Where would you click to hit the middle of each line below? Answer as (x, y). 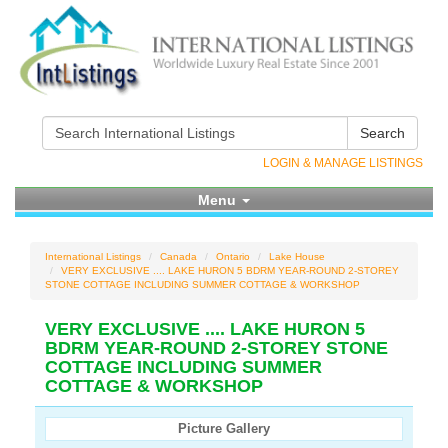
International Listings (93, 256)
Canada (178, 256)
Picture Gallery (224, 428)
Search (382, 133)
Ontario (233, 256)
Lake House (297, 256)
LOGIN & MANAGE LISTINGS (343, 163)
